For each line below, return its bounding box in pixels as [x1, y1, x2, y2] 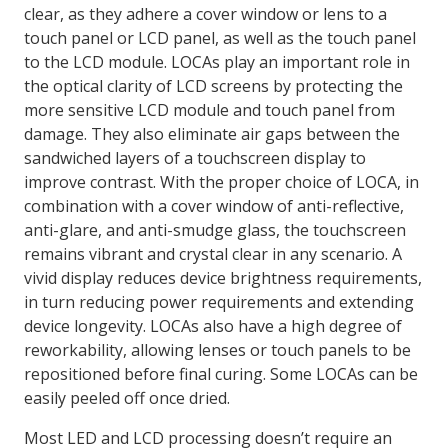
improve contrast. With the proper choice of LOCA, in [24, 170, 419, 193]
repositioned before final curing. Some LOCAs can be [24, 362, 418, 385]
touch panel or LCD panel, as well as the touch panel [24, 26, 416, 49]
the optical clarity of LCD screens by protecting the [24, 74, 403, 97]
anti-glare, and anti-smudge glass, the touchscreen [24, 218, 406, 241]
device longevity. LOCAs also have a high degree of [24, 314, 402, 337]
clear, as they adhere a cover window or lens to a [24, 2, 387, 25]
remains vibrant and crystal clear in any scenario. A [24, 242, 402, 265]
